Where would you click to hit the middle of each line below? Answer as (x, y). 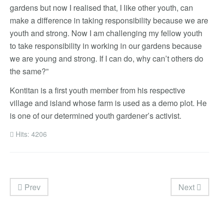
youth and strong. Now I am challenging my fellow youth (106, 33)
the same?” (29, 71)
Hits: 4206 (31, 134)
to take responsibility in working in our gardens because (106, 46)
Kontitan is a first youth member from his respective (98, 90)
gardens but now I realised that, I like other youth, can (101, 8)
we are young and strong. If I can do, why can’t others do (107, 58)
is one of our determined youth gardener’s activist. (96, 116)
